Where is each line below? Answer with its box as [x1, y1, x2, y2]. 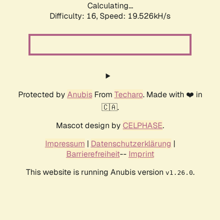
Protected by [18, 89, 67, 100]
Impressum [45, 138, 85, 149]
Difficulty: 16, [50, 11, 100, 22]
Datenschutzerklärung [90, 138, 171, 149]
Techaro [114, 89, 143, 100]
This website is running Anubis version [26, 167, 165, 178]
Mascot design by [56, 120, 123, 131]
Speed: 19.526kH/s [100, 11, 170, 22]
